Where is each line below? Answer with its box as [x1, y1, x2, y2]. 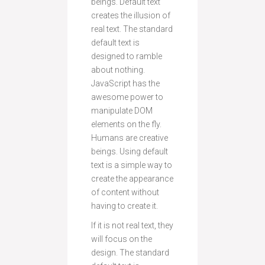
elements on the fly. [91, 119, 161, 129]
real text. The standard [91, 24, 173, 34]
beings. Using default [91, 146, 168, 156]
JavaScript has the [91, 78, 160, 88]
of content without [91, 187, 159, 197]
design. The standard [91, 247, 169, 257]
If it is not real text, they [91, 220, 173, 230]
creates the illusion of [91, 10, 170, 20]
